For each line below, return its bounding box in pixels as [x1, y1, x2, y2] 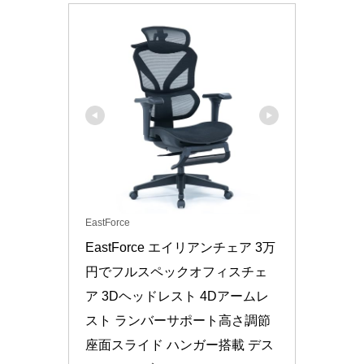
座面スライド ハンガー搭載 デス [85, 337, 274, 352]
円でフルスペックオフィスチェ [85, 264, 267, 279]
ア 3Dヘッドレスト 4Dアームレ [85, 288, 269, 303]
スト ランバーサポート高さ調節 [85, 313, 271, 327]
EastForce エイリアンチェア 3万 [85, 240, 275, 254]
